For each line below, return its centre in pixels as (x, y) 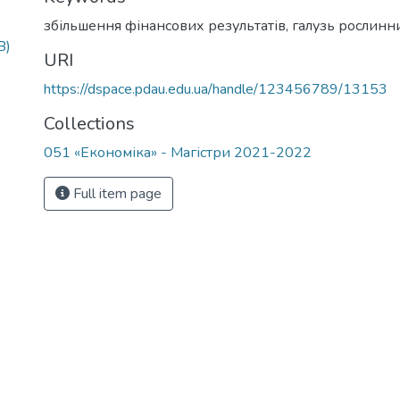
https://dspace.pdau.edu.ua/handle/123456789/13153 (216, 89)
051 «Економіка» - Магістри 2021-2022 (178, 153)
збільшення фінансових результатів (165, 26)
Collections (89, 124)
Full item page (116, 194)
